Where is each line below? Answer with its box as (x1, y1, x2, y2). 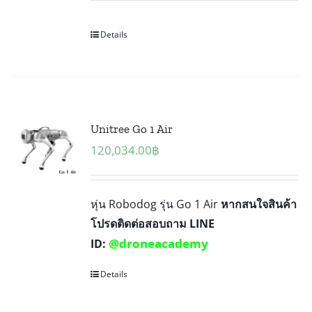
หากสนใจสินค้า (221, 196, 297, 212)
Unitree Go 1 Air (91, 121, 173, 136)
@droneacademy (109, 235, 209, 251)
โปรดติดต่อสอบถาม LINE (91, 215, 215, 231)
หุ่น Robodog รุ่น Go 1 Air (91, 196, 221, 212)
